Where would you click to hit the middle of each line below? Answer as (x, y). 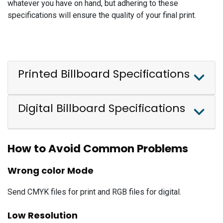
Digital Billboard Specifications (102, 109)
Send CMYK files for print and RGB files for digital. (94, 192)
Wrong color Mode (51, 171)
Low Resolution (43, 216)
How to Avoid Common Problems (98, 149)
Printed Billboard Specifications (104, 74)
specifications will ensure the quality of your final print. (102, 15)
